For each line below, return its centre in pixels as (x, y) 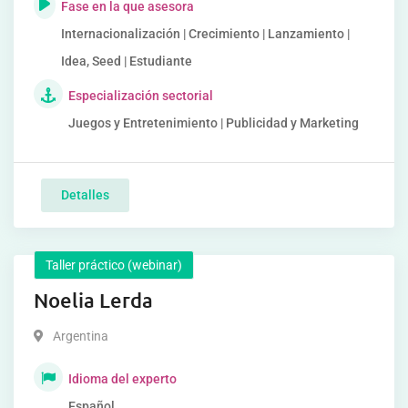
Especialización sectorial (141, 96)
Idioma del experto (122, 379)
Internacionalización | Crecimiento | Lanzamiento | (205, 34)
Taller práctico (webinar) (114, 265)
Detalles (85, 195)
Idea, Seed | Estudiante (126, 61)
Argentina (81, 336)
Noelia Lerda (93, 300)
